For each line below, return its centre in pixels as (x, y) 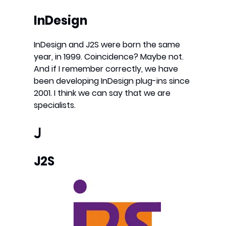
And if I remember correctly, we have (106, 69)
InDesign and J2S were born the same (107, 45)
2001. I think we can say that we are (102, 93)
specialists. (55, 105)
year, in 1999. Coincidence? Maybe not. (109, 57)
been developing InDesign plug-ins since (112, 81)
